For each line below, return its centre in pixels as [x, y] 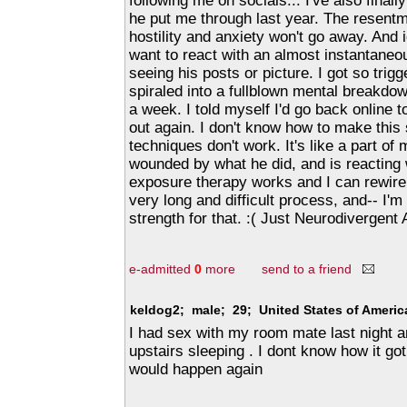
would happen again [196, 369]
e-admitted [162, 269]
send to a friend [312, 269]
